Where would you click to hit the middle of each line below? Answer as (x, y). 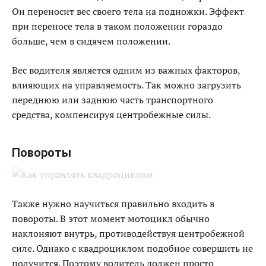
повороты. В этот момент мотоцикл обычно (111, 218)
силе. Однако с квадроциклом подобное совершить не (132, 248)
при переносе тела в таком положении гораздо (117, 26)
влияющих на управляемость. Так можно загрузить (126, 85)
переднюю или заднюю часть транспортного (113, 100)
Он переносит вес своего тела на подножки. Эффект (128, 11)
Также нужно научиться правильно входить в (113, 204)
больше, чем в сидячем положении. (91, 41)
